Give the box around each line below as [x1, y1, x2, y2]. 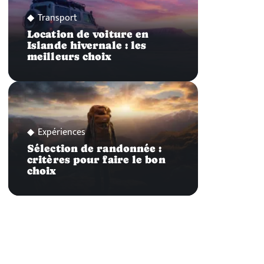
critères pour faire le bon [27, 153, 166, 166]
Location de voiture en [27, 28, 149, 41]
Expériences [38, 124, 85, 140]
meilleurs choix [27, 51, 112, 63]
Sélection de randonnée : [27, 142, 162, 154]
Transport [38, 10, 77, 27]
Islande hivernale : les [27, 39, 147, 52]
